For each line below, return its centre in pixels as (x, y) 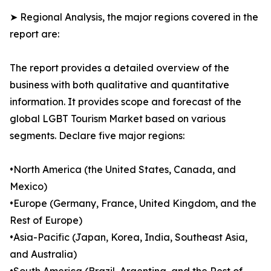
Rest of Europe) (46, 220)
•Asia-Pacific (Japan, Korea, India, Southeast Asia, (129, 237)
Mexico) (28, 187)
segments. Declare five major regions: (97, 136)
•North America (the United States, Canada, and (123, 170)
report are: (34, 34)
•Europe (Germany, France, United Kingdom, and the (133, 204)
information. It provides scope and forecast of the (126, 102)
